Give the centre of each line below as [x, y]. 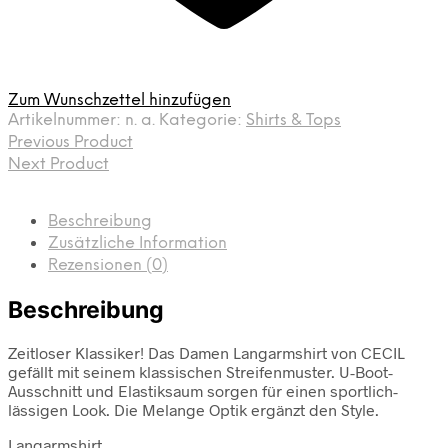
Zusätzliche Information [137, 244]
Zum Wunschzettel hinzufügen [119, 101]
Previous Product [70, 143]
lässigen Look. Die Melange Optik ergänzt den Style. [193, 409]
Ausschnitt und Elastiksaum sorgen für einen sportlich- [203, 390]
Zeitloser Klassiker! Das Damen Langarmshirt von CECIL [206, 352]
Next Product [58, 165]
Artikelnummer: [66, 121]
